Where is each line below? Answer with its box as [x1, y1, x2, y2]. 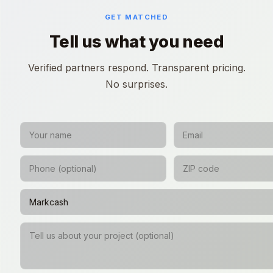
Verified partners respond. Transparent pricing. [27, 61, 246, 74]
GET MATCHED [104, 13, 169, 22]
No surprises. [105, 77, 168, 90]
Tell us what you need [49, 31, 224, 52]
